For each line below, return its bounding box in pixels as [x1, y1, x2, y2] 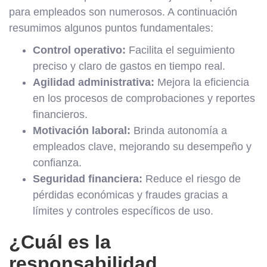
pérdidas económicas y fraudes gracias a [33, 188, 228, 201]
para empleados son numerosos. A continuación [9, 5, 237, 18]
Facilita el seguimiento [126, 44, 235, 56]
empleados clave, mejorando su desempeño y [33, 140, 252, 153]
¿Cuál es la [9, 231, 111, 253]
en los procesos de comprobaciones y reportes [33, 92, 255, 104]
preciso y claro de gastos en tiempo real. [33, 60, 225, 72]
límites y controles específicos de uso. [33, 204, 213, 217]
